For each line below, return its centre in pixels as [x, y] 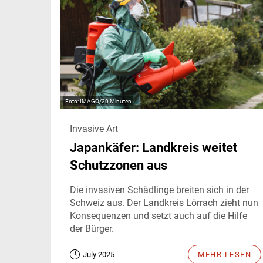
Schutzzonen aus [119, 165]
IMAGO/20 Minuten [106, 101]
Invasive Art [94, 129]
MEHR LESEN [225, 254]
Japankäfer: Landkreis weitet [154, 147]
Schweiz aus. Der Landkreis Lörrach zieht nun [164, 203]
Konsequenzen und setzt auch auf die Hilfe [159, 215]
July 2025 [99, 254]
